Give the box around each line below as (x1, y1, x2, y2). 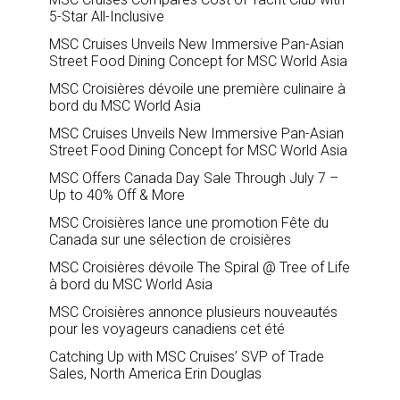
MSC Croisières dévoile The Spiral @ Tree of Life (49, 259, 350, 277)
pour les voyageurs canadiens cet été (49, 321, 285, 338)
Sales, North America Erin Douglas (49, 365, 262, 383)
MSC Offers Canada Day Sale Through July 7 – (49, 170, 338, 187)
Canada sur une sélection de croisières (49, 231, 291, 249)
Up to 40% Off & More (49, 187, 185, 204)
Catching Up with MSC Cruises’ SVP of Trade (49, 348, 324, 366)
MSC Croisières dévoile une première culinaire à (49, 80, 346, 98)
